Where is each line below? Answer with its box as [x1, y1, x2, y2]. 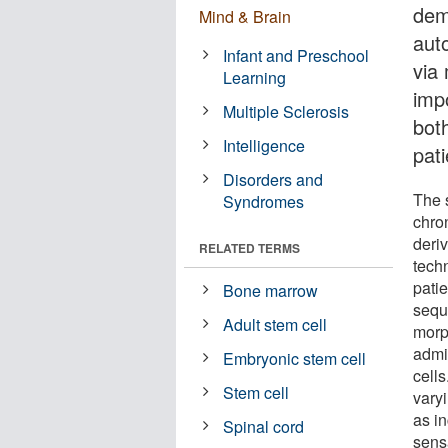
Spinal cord [223, 414, 305, 438]
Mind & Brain [199, 4, 291, 28]
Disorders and [223, 167, 324, 191]
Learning [223, 65, 287, 89]
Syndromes [223, 189, 305, 213]
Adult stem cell [223, 312, 328, 336]
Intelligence [223, 133, 306, 157]
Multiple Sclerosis [223, 99, 350, 123]
